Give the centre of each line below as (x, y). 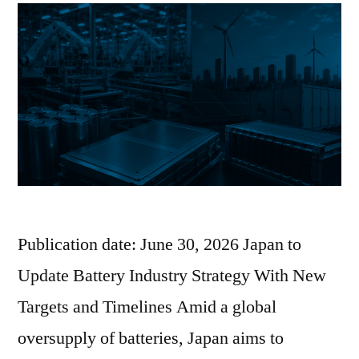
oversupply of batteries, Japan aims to (151, 338)
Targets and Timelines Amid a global (147, 307)
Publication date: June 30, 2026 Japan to (159, 244)
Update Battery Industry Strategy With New (172, 275)
